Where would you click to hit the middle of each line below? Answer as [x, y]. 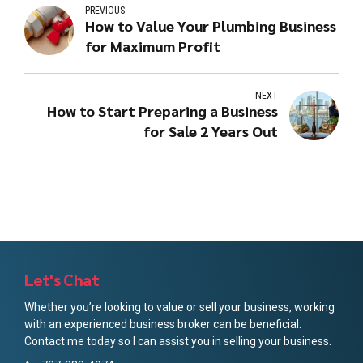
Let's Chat [62, 279]
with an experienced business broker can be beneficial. [163, 324]
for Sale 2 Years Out [210, 130]
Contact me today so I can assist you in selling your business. [178, 341]
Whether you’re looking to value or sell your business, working [179, 307]
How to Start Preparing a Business [162, 110]
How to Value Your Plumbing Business [211, 25]
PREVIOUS [105, 10]
